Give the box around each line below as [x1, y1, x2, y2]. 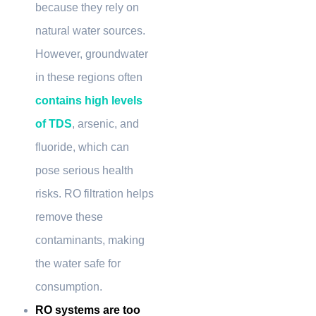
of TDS [35, 117, 72, 130]
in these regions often [35, 71, 142, 83]
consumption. [35, 280, 105, 293]
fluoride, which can [35, 140, 129, 153]
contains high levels [35, 94, 142, 107]
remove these [35, 210, 103, 223]
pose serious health [35, 164, 133, 176]
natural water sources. [35, 24, 145, 37]
